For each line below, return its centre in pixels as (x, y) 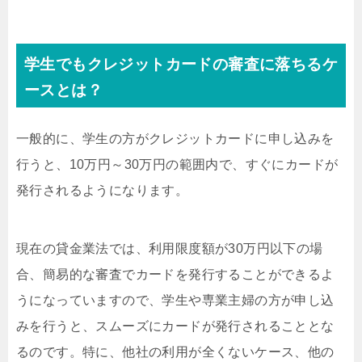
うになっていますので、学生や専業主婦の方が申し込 (175, 300)
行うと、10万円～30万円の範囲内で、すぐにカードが (177, 164)
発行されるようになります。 (103, 190)
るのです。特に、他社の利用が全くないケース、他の (175, 352)
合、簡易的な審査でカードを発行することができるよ (175, 274)
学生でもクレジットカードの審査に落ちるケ (181, 64)
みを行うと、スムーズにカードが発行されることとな (175, 326)
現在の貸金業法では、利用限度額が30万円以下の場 (170, 248)
